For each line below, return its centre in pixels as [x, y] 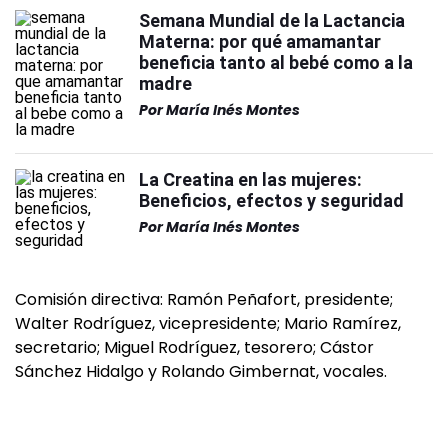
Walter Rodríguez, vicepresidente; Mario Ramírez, [208, 323]
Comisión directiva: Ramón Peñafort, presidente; [204, 299]
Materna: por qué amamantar [260, 41]
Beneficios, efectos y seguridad [271, 200]
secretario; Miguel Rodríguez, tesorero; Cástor [194, 347]
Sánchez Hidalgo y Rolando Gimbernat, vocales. [201, 371]
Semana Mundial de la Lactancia [272, 20]
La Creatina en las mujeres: [250, 179]
